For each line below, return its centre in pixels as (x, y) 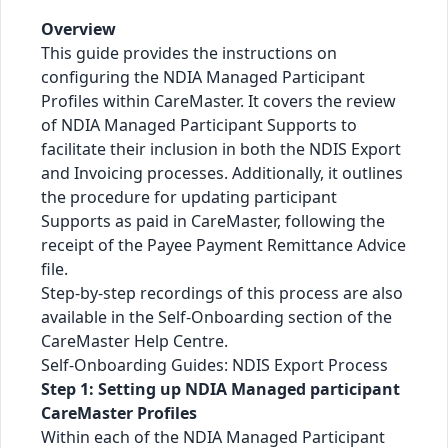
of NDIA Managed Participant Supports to (199, 125)
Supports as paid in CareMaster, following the (213, 221)
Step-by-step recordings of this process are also (222, 293)
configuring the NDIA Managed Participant (203, 77)
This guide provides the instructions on (189, 53)
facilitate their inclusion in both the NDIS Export (221, 149)
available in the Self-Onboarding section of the (216, 317)
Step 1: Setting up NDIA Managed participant (220, 389)
